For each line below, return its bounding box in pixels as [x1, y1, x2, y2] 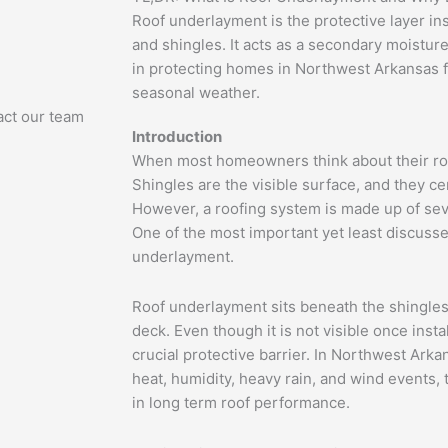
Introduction [132, 127, 222, 147]
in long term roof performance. [132, 393, 350, 413]
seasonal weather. [132, 83, 260, 103]
